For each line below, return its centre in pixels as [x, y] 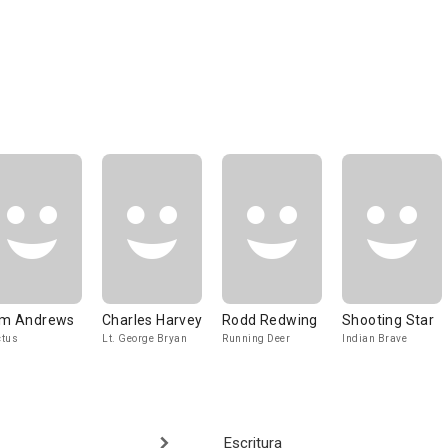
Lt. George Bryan [144, 338]
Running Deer [256, 338]
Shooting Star [388, 320]
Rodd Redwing [270, 320]
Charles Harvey [152, 320]
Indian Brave [374, 338]
